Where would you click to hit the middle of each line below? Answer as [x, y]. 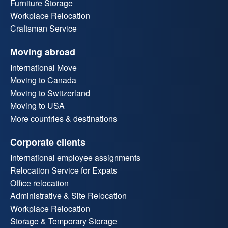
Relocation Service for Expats [64, 170]
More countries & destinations [64, 119]
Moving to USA [37, 106]
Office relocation [39, 183]
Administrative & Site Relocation [68, 196]
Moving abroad [43, 52]
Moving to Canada [43, 80]
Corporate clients [48, 142]
